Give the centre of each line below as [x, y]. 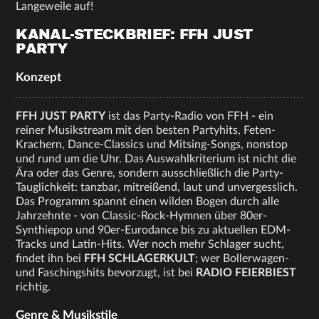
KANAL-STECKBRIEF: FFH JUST [134, 35]
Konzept [39, 78]
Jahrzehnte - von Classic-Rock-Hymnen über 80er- [142, 216]
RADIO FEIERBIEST [246, 273]
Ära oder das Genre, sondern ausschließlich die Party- [150, 173]
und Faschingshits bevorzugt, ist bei [106, 273]
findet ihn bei [50, 259]
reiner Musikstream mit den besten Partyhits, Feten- [146, 131]
